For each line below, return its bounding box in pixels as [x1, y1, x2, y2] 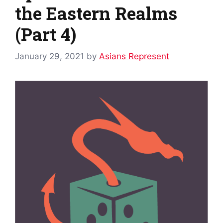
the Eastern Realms [15, 1, 177, 25]
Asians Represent [99, 51, 169, 61]
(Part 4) [15, 22, 76, 46]
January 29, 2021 [15, 51, 84, 61]
